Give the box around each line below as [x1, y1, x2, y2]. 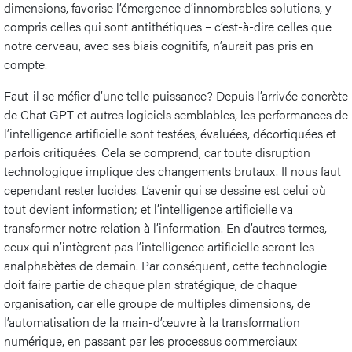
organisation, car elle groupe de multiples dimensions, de [4, 293, 310, 312]
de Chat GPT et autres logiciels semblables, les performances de [4, 104, 348, 123]
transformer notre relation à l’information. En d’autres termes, [4, 218, 327, 236]
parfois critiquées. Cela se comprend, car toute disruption [4, 142, 310, 161]
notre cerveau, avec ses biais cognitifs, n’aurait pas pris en [4, 35, 313, 54]
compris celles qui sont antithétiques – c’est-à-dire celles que [4, 16, 332, 35]
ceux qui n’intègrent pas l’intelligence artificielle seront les [4, 236, 314, 255]
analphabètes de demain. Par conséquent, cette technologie [4, 255, 327, 274]
